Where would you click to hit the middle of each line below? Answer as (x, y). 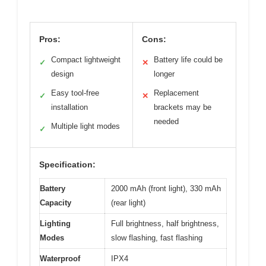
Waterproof (60, 259)
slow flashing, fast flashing (157, 238)
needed (166, 121)
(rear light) (128, 203)
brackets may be (183, 107)
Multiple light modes (85, 126)
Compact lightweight (86, 60)
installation (69, 107)
